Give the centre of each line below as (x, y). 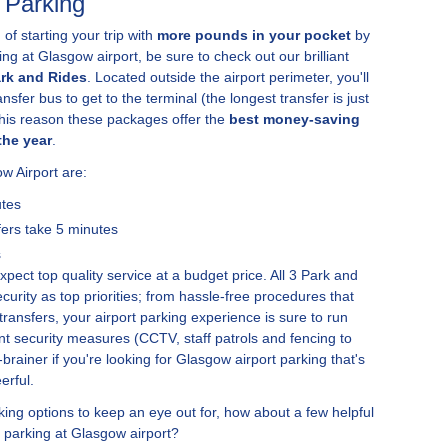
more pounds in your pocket (254, 35)
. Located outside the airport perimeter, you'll (228, 77)
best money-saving (294, 119)
